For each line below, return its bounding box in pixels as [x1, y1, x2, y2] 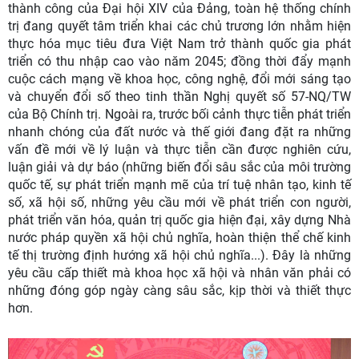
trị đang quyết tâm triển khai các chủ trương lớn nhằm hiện [8, 18, 351, 34]
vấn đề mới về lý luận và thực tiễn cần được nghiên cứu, [8, 142, 351, 158]
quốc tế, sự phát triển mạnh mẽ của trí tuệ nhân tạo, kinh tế [8, 177, 351, 193]
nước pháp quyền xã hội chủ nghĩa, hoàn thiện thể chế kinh [8, 230, 351, 246]
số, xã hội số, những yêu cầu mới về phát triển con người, [8, 195, 351, 211]
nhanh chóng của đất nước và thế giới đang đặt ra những [8, 124, 351, 140]
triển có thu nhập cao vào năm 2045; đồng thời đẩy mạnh [8, 54, 351, 70]
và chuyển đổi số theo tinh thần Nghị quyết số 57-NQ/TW [8, 89, 351, 105]
